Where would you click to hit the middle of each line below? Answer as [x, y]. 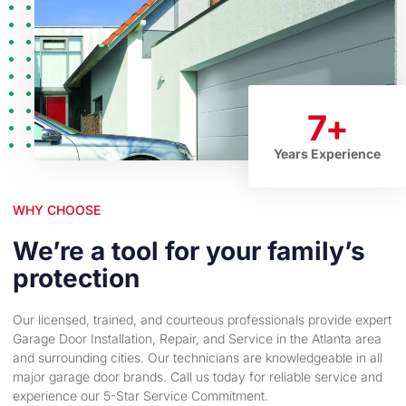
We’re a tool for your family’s [189, 251]
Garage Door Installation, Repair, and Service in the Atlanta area [197, 338]
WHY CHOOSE [57, 209]
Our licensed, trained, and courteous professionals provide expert [202, 319]
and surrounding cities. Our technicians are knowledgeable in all [198, 357]
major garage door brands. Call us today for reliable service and [198, 376]
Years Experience [327, 153]
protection [76, 278]
